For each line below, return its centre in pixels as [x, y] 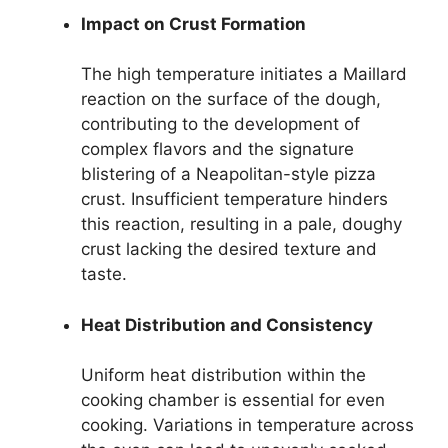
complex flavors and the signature [217, 149]
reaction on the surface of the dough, [231, 99]
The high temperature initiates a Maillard [244, 74]
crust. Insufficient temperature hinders [234, 199]
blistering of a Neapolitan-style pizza [228, 174]
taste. [104, 274]
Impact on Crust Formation [193, 23]
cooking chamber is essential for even [233, 400]
